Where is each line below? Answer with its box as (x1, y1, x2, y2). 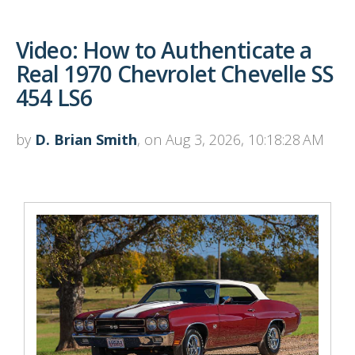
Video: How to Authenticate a (16, 34, 312, 65)
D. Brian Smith (35, 129, 137, 149)
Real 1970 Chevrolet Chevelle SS (16, 58, 334, 89)
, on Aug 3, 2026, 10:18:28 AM (137, 129, 324, 149)
